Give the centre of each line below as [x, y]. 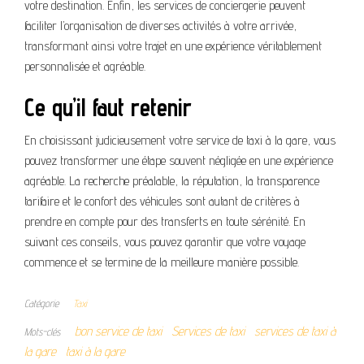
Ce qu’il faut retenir [108, 108]
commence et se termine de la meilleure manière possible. [162, 262]
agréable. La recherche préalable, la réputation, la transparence [172, 181]
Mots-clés [42, 332]
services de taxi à [295, 331]
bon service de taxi [118, 331]
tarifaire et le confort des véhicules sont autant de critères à [162, 201]
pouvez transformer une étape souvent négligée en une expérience [179, 161]
